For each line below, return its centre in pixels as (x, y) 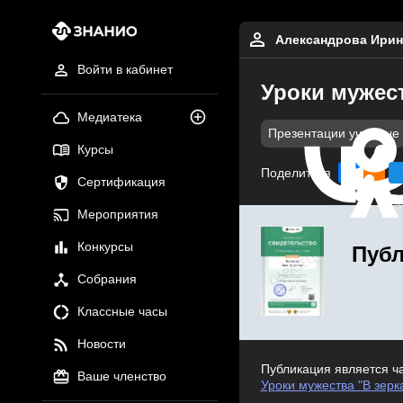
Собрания (107, 279)
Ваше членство (121, 376)
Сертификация (121, 182)
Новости (101, 344)
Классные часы (122, 312)
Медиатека (109, 117)
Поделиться (296, 173)
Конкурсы (105, 247)
